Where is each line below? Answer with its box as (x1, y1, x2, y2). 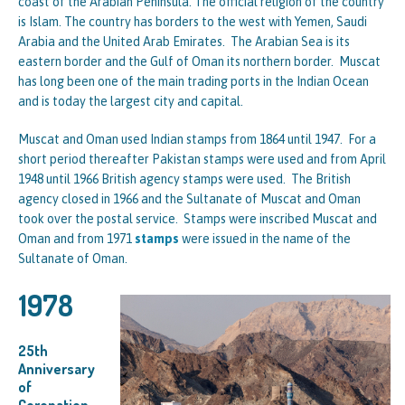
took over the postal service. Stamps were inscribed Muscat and (18, 211, 377, 226)
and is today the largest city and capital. (18, 93, 243, 108)
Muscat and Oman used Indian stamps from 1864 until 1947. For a (18, 131, 376, 146)
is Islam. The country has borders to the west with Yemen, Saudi (18, 14, 367, 29)
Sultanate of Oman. (18, 250, 127, 266)
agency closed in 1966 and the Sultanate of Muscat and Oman (18, 191, 361, 206)
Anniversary (18, 359, 95, 378)
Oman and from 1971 (18, 231, 135, 246)
